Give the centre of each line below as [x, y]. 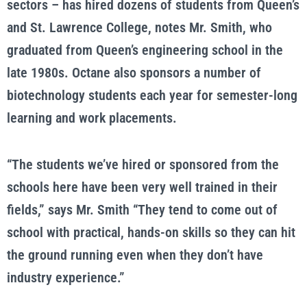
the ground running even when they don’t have [135, 255]
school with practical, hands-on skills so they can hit [151, 232]
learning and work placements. [92, 118]
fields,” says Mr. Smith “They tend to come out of [142, 210]
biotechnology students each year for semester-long [152, 95]
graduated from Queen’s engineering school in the [145, 50]
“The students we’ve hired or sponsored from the [143, 164]
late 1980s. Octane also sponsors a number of [134, 73]
